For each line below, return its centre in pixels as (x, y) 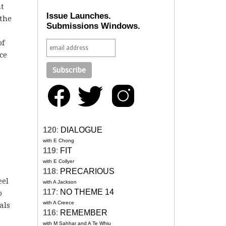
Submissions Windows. (94, 26)
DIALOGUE (81, 130)
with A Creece (59, 203)
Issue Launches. (79, 16)
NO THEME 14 (87, 192)
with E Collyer (59, 161)
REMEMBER (84, 213)
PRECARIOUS (87, 172)
